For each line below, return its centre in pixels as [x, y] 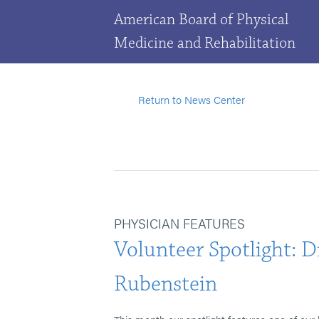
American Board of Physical [201, 20]
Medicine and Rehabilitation [205, 43]
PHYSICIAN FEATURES [179, 223]
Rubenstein [166, 284]
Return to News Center [191, 99]
